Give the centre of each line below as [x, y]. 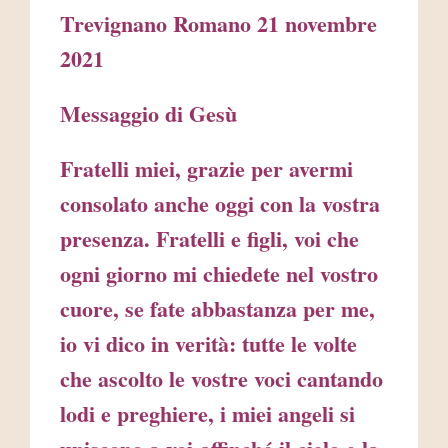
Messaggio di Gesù [148, 114]
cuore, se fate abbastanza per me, [217, 309]
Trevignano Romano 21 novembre [218, 24]
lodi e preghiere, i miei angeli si [207, 414]
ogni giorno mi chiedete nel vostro [219, 274]
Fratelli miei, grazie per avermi [206, 169]
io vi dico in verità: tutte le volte [208, 344]
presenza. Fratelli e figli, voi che [209, 239]
